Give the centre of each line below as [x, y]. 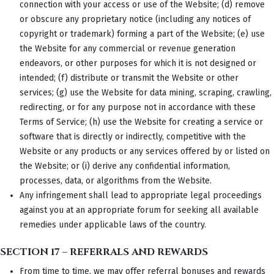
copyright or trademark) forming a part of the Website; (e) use [142, 34]
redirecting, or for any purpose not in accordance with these [138, 107]
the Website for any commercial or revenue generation [128, 48]
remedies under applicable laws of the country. [113, 224]
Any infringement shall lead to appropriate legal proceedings [141, 195]
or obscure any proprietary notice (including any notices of [135, 19]
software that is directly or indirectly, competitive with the [133, 136]
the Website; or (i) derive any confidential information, [125, 166]
